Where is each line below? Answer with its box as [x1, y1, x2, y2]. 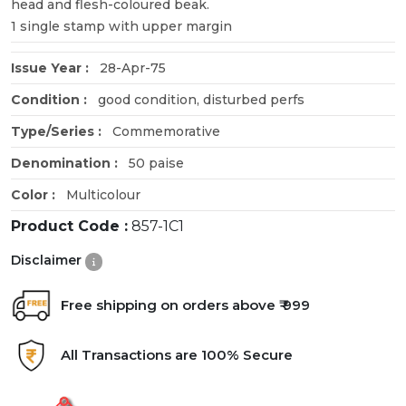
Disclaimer [11, 251, 85, 268]
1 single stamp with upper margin [11, 17, 232, 34]
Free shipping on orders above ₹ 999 [61, 296, 310, 314]
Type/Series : [11, 122, 109, 140]
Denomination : [11, 154, 125, 171]
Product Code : [11, 217, 128, 235]
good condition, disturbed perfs [94, 91, 304, 108]
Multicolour [63, 186, 140, 203]
